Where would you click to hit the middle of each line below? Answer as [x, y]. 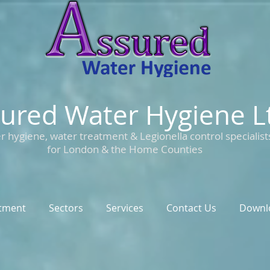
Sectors [66, 208]
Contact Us [191, 208]
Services [124, 208]
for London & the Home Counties [125, 149]
